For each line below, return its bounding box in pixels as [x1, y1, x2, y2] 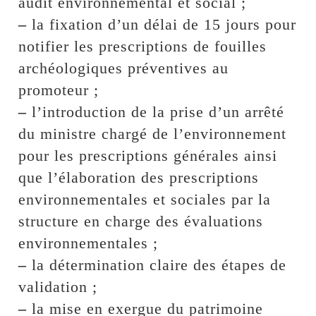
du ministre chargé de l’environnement [18, 124, 287, 142]
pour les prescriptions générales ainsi [18, 146, 278, 164]
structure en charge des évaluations [18, 212, 264, 230]
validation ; [18, 277, 98, 296]
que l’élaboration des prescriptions [18, 168, 260, 186]
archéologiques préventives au [18, 59, 229, 77]
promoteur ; [18, 80, 99, 99]
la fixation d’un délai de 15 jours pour [27, 15, 297, 33]
